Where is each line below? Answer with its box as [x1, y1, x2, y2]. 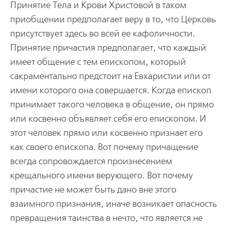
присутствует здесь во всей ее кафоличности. [10, 28, 195, 39]
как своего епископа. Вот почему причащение [10, 141, 198, 153]
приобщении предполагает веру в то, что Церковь [10, 14, 216, 25]
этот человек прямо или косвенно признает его [10, 127, 203, 138]
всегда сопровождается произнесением [10, 156, 172, 167]
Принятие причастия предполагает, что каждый [10, 42, 206, 53]
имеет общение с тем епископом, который [10, 56, 186, 67]
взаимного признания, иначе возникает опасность [10, 198, 217, 209]
